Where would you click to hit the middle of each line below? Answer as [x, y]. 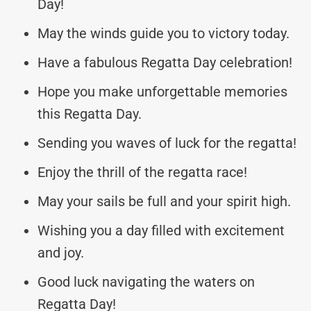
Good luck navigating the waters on [146, 281]
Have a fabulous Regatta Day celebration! [165, 62]
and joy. [61, 252]
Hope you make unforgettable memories [162, 91]
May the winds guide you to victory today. [163, 33]
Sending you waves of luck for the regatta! [167, 143]
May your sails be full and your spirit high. [164, 201]
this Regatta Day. [90, 114]
